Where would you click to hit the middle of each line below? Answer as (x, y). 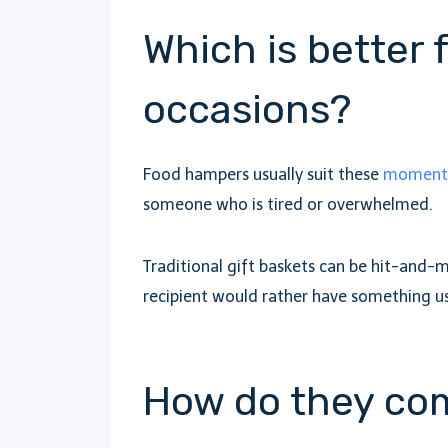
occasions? (247, 109)
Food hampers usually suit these (263, 174)
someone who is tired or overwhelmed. (288, 204)
